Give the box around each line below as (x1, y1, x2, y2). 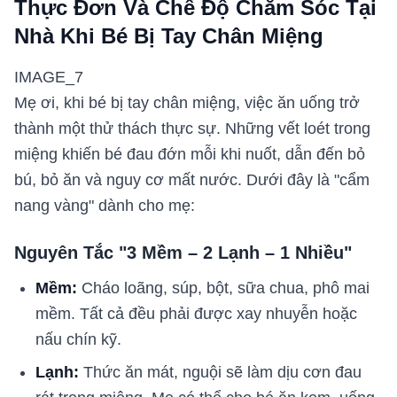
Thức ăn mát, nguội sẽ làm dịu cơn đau (79, 362, 362, 381)
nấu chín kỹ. (35, 330, 121, 348)
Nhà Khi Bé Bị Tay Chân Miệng (14, 23, 323, 48)
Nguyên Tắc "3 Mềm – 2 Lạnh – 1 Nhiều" (14, 242, 352, 262)
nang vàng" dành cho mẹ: (14, 196, 195, 214)
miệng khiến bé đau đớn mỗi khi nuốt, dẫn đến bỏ (14, 144, 365, 163)
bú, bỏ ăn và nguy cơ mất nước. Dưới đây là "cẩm (14, 170, 370, 189)
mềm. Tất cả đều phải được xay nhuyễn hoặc (35, 304, 357, 323)
